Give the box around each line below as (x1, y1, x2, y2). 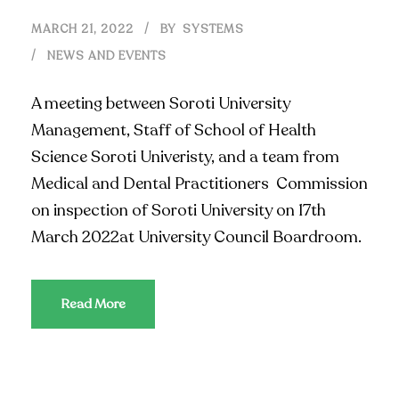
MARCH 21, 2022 (31, 21, 134, 38)
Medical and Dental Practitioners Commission (31, 173, 368, 195)
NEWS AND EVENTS (47, 48, 167, 65)
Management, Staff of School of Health (31, 119, 316, 142)
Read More (61, 295, 126, 313)
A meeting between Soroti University (31, 93, 290, 115)
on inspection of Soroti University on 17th (31, 199, 326, 222)
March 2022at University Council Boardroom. (31, 226, 362, 248)
